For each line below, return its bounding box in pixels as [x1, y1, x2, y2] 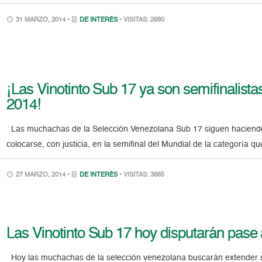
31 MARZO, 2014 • [14, 16, 72, 23]
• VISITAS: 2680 [119, 16, 165, 23]
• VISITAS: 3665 [119, 172, 165, 178]
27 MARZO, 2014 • [14, 172, 72, 178]
